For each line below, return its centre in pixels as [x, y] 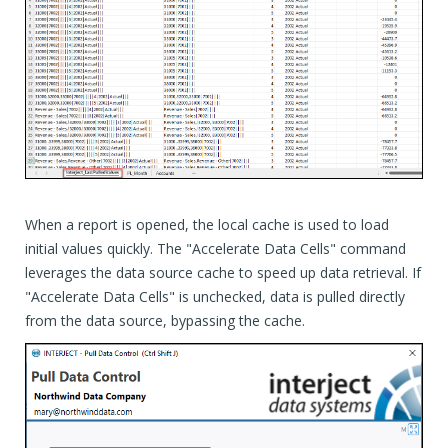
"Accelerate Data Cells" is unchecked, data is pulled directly [215, 297]
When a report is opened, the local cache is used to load [207, 225]
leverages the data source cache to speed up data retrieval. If [223, 273]
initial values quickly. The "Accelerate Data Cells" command [215, 249]
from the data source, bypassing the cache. [165, 321]
